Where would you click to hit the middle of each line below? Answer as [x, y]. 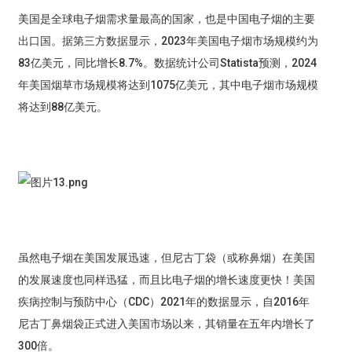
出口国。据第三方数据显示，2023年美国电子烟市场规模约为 [168, 41]
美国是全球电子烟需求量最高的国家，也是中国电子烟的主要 [166, 19]
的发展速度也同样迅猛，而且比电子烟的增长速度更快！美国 [166, 280]
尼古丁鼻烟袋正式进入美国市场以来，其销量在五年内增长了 [166, 324]
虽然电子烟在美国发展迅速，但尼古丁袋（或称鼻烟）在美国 [166, 258]
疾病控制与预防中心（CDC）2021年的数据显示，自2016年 [163, 302]
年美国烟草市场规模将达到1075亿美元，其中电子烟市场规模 [168, 85]
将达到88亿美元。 [62, 107]
